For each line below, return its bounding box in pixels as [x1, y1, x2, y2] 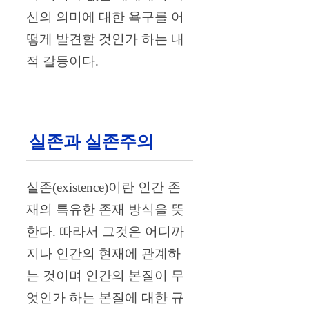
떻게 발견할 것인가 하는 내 [26, 32, 184, 47]
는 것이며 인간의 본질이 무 [26, 268, 184, 283]
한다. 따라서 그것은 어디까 [26, 223, 184, 239]
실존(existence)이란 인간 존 [26, 179, 181, 195]
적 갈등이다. [26, 54, 99, 69]
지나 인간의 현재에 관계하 [26, 246, 181, 261]
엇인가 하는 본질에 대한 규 [26, 290, 184, 305]
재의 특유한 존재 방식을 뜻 [26, 201, 184, 217]
